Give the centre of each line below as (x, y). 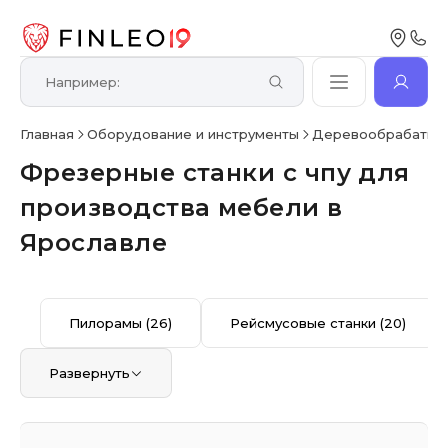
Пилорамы (108, 323)
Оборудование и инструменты (193, 134)
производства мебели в (181, 207)
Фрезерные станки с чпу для (215, 172)
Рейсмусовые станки (305, 323)
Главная (47, 134)
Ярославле (94, 242)
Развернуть (90, 373)
